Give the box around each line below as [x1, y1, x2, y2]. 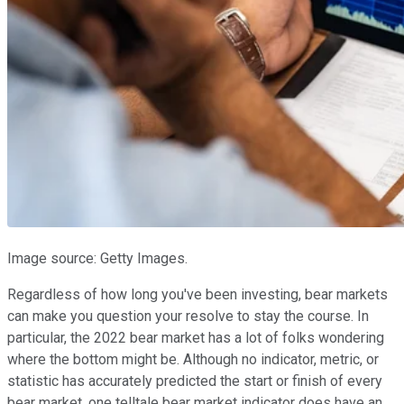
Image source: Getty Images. [7, 249, 188, 267]
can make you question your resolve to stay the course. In [7, 307, 369, 325]
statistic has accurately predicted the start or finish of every [7, 372, 382, 390]
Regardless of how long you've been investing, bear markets [7, 285, 388, 303]
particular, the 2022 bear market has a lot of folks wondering [7, 328, 384, 346]
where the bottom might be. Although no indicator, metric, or [7, 350, 379, 368]
